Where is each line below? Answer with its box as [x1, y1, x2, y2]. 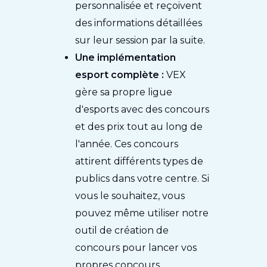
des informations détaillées [75, 17, 203, 29]
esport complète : [75, 69, 167, 81]
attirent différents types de [75, 156, 204, 167]
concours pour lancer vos [75, 242, 197, 254]
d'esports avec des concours [75, 104, 210, 116]
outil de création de [75, 225, 169, 237]
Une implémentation [75, 52, 176, 64]
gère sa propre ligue [75, 86, 173, 98]
